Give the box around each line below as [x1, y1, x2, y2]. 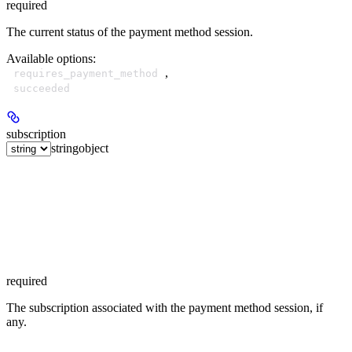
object [79, 141, 108, 155]
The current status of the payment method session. [6, 24, 253, 38]
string [51, 141, 79, 155]
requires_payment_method [13, 67, 158, 79]
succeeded [13, 82, 70, 94]
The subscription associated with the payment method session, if [6, 300, 323, 314]
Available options [6, 51, 93, 65]
